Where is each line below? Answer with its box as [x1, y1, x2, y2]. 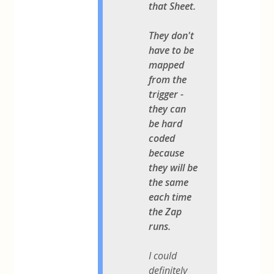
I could [149, 248, 177, 262]
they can [149, 102, 187, 116]
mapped [149, 57, 185, 72]
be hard [149, 116, 183, 130]
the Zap [149, 204, 182, 218]
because [149, 146, 185, 160]
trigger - [149, 87, 184, 101]
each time [149, 190, 192, 204]
